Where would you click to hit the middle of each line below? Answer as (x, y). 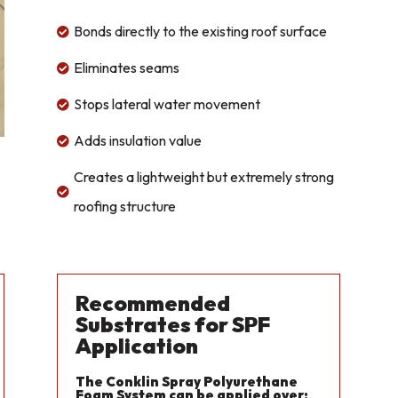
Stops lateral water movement (167, 104)
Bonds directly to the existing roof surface (201, 32)
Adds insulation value (138, 141)
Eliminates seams (127, 68)
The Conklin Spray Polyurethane (187, 382)
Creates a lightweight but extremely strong (204, 177)
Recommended (153, 303)
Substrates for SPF (173, 325)
